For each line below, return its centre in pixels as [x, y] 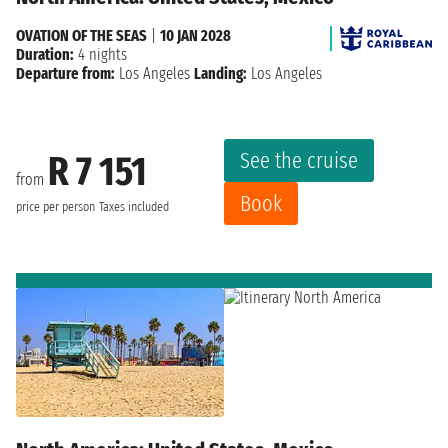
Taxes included [134, 207]
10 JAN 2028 [195, 35]
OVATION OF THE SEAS [81, 35]
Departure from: [65, 73]
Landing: [220, 73]
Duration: [45, 54]
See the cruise [299, 160]
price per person [55, 207]
